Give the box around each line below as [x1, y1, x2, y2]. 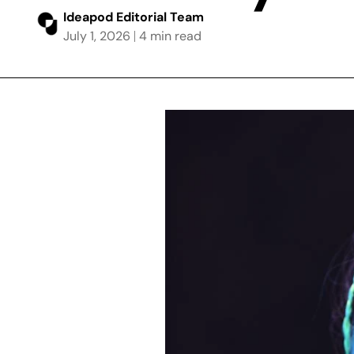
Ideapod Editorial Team [63, 9, 204, 25]
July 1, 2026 [63, 28, 130, 44]
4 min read [139, 28, 201, 44]
